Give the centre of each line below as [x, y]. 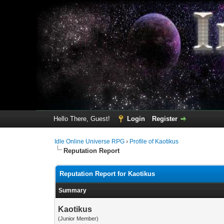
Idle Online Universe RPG [90, 141]
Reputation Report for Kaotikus [107, 174]
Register [164, 119]
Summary [73, 190]
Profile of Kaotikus [154, 141]
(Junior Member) [78, 218]
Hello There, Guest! [82, 119]
